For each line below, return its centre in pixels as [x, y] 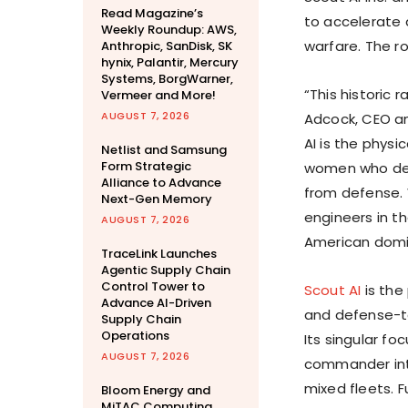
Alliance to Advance [161, 183]
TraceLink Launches [159, 254]
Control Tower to [153, 287]
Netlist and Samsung [164, 150]
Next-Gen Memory [157, 199]
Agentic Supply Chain [166, 270]
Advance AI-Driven [156, 303]
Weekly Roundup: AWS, [169, 30]
